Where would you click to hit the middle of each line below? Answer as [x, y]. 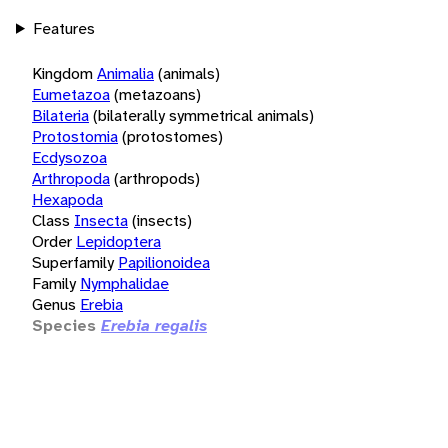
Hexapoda [67, 199]
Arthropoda [71, 178]
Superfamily [73, 262]
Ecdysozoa [69, 157]
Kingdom [62, 73]
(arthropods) [157, 178]
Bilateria [60, 115]
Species [64, 325]
